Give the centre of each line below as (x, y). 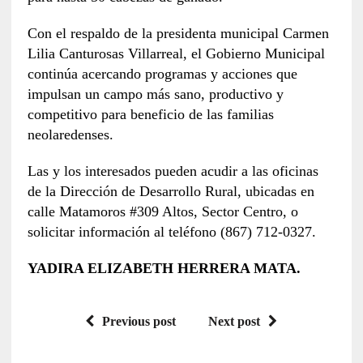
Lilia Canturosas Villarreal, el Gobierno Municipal (176, 53)
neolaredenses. (70, 134)
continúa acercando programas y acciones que (162, 73)
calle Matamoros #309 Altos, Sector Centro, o (162, 211)
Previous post (139, 321)
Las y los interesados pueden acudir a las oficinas (173, 171)
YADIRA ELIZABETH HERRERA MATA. (164, 268)
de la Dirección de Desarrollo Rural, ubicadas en (171, 191)
